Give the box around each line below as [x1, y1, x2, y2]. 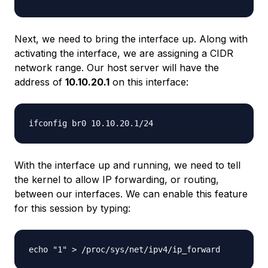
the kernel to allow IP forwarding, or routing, [14, 173, 219, 186]
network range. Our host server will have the [14, 62, 219, 74]
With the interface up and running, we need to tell [14, 159, 240, 172]
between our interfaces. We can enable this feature [14, 188, 248, 200]
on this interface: [109, 76, 188, 89]
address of [14, 76, 65, 89]
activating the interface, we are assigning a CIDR [14, 47, 233, 60]
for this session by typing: [14, 202, 130, 215]
